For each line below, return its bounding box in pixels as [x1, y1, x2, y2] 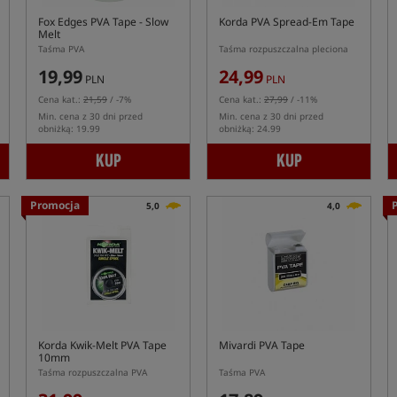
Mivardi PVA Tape [219, 338, 305, 353]
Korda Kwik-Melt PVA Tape [38, 338, 167, 353]
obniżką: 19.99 [38, 122, 100, 135]
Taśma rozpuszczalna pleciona [219, 43, 348, 55]
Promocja [30, 198, 80, 213]
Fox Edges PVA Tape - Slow [38, 14, 168, 29]
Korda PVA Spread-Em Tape [219, 14, 354, 29]
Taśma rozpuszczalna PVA [38, 366, 147, 378]
